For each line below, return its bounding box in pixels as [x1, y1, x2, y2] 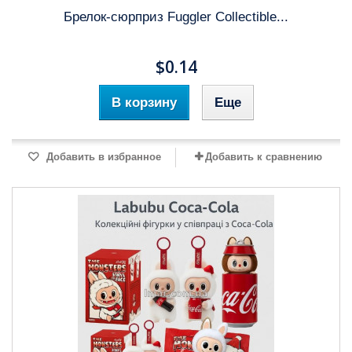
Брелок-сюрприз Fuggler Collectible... [64, 9, 288, 24]
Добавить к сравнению [204, 151, 322, 163]
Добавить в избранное [43, 151, 161, 163]
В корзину [111, 95, 177, 110]
